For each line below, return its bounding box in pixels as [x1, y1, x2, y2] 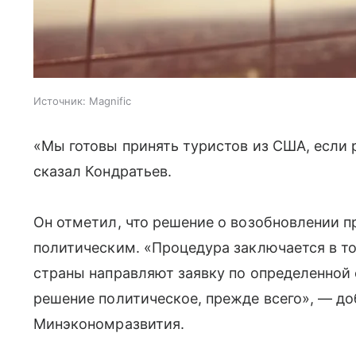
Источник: [33, 95, 86, 107]
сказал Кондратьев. [33, 163, 172, 180]
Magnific [89, 95, 131, 107]
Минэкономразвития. [33, 315, 184, 332]
